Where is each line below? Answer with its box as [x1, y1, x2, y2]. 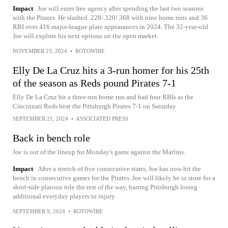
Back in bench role [13, 132, 90, 144]
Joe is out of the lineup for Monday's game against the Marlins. [13, 148, 185, 156]
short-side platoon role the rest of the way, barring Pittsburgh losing [13, 183, 197, 191]
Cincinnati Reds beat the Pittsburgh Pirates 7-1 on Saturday [13, 102, 176, 110]
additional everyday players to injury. [13, 192, 116, 200]
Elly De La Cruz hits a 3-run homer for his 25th [13, 65, 209, 76]
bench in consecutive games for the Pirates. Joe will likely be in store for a [13, 174, 215, 182]
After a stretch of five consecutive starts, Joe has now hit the [38, 165, 201, 173]
